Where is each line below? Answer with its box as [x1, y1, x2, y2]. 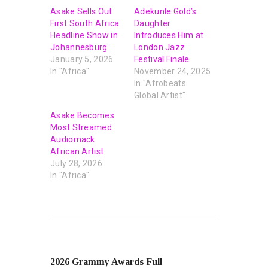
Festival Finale [134, 54, 190, 64]
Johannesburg [50, 42, 108, 52]
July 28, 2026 [50, 158, 102, 168]
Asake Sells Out [50, 6, 112, 16]
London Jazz [134, 42, 185, 52]
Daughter [134, 18, 171, 28]
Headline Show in [50, 30, 118, 40]
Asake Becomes [50, 110, 114, 120]
